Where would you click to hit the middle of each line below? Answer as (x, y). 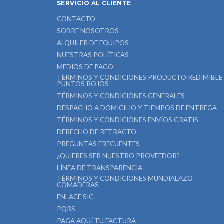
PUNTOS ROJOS (83, 84)
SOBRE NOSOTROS (88, 31)
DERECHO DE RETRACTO (97, 132)
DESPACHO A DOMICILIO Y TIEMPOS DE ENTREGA (137, 108)
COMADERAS (78, 185)
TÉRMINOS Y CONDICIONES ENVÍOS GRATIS (128, 120)
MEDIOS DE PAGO (85, 67)
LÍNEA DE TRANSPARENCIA (100, 168)
